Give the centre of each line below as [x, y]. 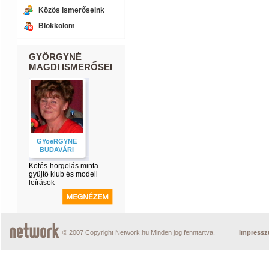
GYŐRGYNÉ [55, 57]
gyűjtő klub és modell [63, 174]
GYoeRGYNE [57, 141]
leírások [42, 183]
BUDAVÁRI [57, 150]
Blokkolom [57, 26]
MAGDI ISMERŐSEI [71, 67]
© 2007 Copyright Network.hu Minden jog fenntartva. [139, 232]
